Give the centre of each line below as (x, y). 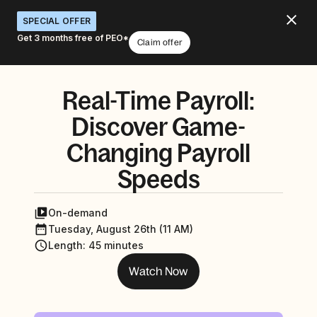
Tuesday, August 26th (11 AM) (121, 229)
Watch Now (158, 271)
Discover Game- (158, 127)
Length (65, 245)
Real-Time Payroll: (158, 101)
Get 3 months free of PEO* (73, 38)
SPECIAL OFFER (57, 21)
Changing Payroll (158, 153)
